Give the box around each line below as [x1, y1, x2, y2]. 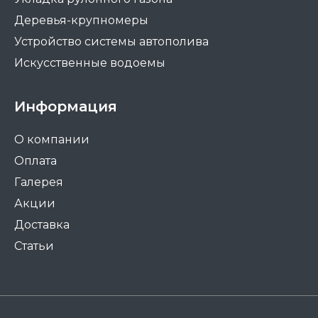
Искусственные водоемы [14, 56, 165, 70]
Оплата [14, 154, 57, 168]
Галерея [14, 175, 63, 190]
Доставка [14, 218, 70, 232]
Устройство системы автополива [14, 35, 209, 49]
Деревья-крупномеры [14, 13, 148, 28]
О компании [14, 133, 89, 147]
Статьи [14, 239, 54, 253]
